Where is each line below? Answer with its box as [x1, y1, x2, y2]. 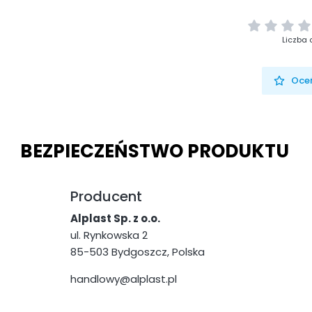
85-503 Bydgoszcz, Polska [70, 244, 205, 260]
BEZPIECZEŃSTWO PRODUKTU [20, 139, 289, 164]
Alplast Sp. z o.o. [70, 211, 160, 226]
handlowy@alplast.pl [70, 272, 177, 287]
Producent [70, 186, 142, 206]
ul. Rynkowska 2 [70, 228, 148, 243]
